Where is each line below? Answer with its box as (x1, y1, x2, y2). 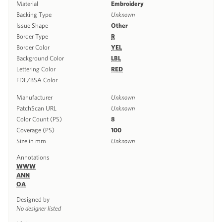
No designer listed (16, 204, 61, 212)
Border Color (16, 43, 50, 51)
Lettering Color (16, 65, 55, 73)
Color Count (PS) (16, 115, 62, 123)
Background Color (16, 54, 64, 62)
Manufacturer (16, 93, 53, 101)
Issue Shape (16, 21, 48, 29)
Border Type (16, 32, 48, 40)
